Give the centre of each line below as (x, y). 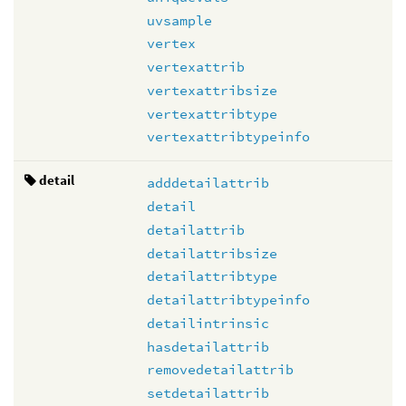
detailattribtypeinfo (228, 300)
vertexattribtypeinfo (228, 137)
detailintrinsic (208, 323)
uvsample (179, 20)
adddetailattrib (208, 183)
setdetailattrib (208, 393)
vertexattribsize (212, 90)
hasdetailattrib (208, 346)
